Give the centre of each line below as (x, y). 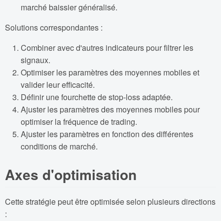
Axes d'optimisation (71, 174)
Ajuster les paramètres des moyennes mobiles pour (110, 109)
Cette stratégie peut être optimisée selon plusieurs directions (110, 202)
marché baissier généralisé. (69, 7)
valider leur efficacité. (58, 84)
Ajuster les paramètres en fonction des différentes (107, 134)
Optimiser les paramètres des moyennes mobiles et (110, 72)
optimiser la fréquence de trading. (79, 121)
